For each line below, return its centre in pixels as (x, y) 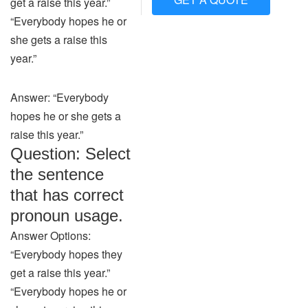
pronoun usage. (67, 216)
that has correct (67, 195)
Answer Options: (51, 235)
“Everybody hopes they (66, 254)
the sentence (57, 174)
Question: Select (70, 154)
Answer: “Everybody (59, 97)
